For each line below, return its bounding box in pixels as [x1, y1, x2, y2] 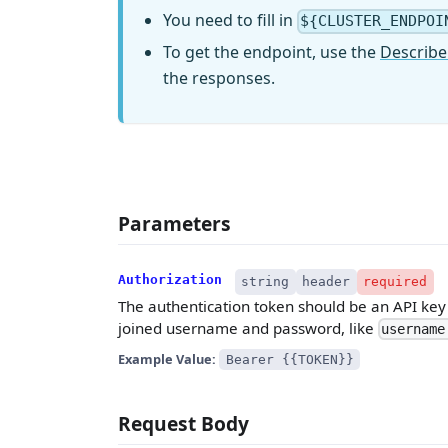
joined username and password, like [118, 317, 378, 338]
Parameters [118, 209, 231, 237]
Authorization [118, 271, 222, 287]
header [302, 274, 351, 290]
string [241, 274, 290, 290]
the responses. [163, 66, 275, 89]
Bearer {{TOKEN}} [225, 351, 354, 367]
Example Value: [118, 349, 219, 368]
